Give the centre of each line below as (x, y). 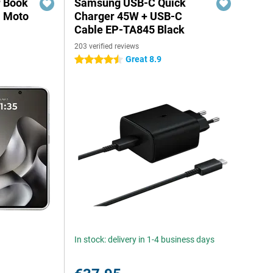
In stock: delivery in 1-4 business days (145, 239)
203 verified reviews (107, 46)
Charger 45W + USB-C (129, 16)
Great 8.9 (144, 59)
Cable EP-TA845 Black (130, 30)
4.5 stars (91, 60)
